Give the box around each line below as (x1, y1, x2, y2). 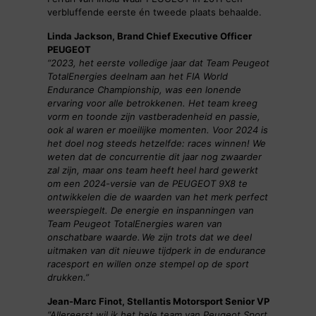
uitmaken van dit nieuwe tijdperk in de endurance (47, 245, 266, 257)
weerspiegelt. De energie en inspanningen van (47, 205, 254, 217)
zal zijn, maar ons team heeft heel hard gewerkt (47, 164, 258, 176)
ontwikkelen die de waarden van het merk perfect (47, 191, 268, 203)
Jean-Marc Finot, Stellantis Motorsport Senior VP (47, 296, 269, 308)
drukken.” (47, 272, 89, 284)
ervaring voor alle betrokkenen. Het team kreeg (47, 97, 257, 109)
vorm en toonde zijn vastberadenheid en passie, (47, 111, 260, 123)
